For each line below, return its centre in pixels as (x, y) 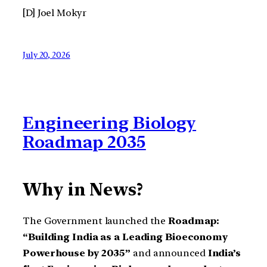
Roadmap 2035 (84, 142)
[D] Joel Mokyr (55, 13)
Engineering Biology (110, 123)
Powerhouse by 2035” (77, 253)
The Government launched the (96, 221)
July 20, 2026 (46, 55)
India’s (224, 253)
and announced (169, 253)
